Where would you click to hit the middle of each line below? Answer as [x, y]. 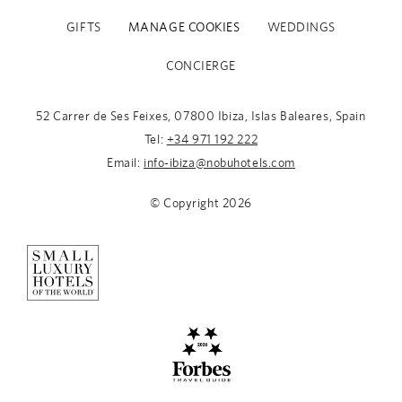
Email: [125, 164]
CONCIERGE [201, 67]
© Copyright [186, 204]
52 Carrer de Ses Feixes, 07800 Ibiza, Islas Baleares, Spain [201, 117]
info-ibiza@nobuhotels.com [219, 164]
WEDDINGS [301, 28]
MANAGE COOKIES [184, 28]
